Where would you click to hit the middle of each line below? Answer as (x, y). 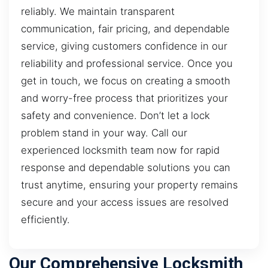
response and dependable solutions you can (126, 167)
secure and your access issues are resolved (125, 202)
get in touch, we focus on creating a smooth (126, 80)
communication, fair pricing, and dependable (125, 28)
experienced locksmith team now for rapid (120, 150)
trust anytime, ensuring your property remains (130, 185)
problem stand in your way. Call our (104, 133)
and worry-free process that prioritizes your (124, 98)
